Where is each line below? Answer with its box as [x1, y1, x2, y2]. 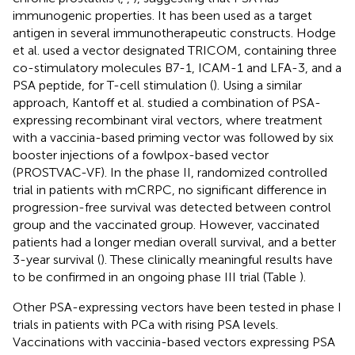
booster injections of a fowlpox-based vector [13, 147, 269, 162]
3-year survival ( [13, 251, 101, 267]
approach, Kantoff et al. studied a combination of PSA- [13, 94, 321, 110]
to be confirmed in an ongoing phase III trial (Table [13, 269, 300, 284]
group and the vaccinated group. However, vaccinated [13, 216, 319, 232]
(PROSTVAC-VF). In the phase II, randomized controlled [13, 164, 327, 180]
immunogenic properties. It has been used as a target [13, 7, 312, 23]
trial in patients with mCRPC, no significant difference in [13, 181, 326, 197]
